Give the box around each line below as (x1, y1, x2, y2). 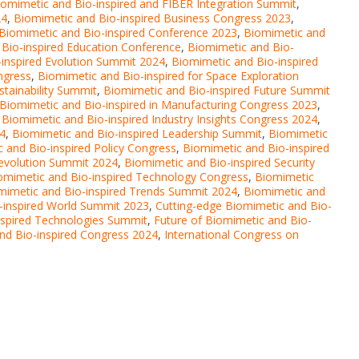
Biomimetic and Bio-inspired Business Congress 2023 (14, 10, 291, 26)
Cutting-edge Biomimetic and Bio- (155, 198, 332, 214)
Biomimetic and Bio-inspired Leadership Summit (12, 126, 262, 142)
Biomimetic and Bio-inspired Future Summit (103, 83, 330, 99)
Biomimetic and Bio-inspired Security (124, 155, 315, 171)
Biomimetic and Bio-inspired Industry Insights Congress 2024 (2, 111, 317, 127)
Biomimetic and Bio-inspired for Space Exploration (38, 68, 299, 84)
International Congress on (164, 227, 299, 243)
